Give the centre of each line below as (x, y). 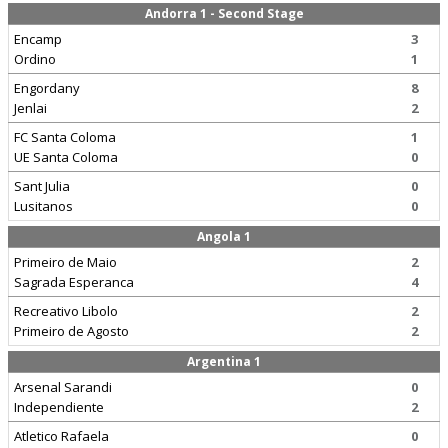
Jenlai (30, 108)
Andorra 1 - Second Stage (224, 13)
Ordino (35, 59)
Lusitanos (43, 206)
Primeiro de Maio (65, 262)
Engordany (47, 88)
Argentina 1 (224, 361)
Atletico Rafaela (61, 436)
